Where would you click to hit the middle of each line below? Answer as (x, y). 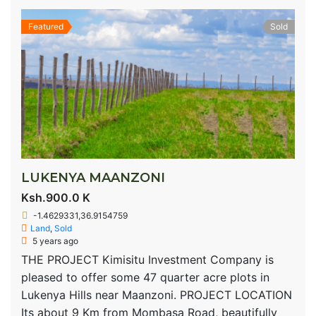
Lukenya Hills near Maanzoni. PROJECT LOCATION (157, 294)
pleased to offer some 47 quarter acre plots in (145, 277)
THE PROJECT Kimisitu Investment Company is (147, 259)
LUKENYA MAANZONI (93, 177)
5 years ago (54, 241)
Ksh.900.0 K (56, 197)
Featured (46, 27)
